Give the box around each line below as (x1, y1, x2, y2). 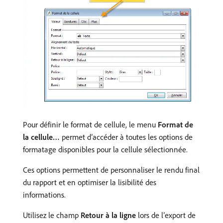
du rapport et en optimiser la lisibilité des (23, 177, 156, 188)
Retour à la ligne (81, 210, 136, 221)
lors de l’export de (136, 210, 196, 221)
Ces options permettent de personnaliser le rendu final (23, 165, 200, 175)
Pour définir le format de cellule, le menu (23, 119, 158, 130)
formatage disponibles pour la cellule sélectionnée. (23, 144, 188, 155)
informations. (23, 190, 66, 200)
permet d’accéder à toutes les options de (60, 132, 193, 142)
